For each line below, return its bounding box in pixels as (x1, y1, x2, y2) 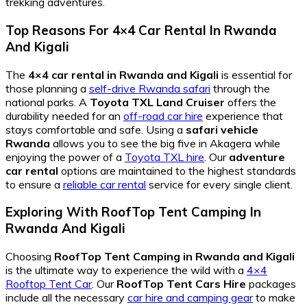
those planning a (5, 81, 89, 95)
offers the (225, 95, 276, 109)
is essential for (219, 67, 292, 82)
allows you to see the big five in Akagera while (50, 136, 280, 150)
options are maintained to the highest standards (58, 163, 296, 177)
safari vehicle (186, 122, 258, 136)
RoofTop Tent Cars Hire (116, 277, 246, 291)
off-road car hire (123, 108, 203, 123)
